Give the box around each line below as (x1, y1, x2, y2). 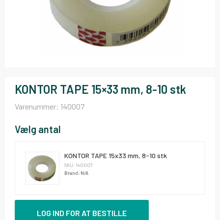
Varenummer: (15, 102, 60, 111)
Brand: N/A (64, 170, 88, 176)
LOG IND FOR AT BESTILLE (37, 208, 127, 218)
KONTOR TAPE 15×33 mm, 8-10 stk (15, 82, 186, 96)
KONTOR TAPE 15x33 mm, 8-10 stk (64, 151, 167, 160)
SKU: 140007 (64, 162, 93, 168)
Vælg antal (15, 123, 61, 135)
